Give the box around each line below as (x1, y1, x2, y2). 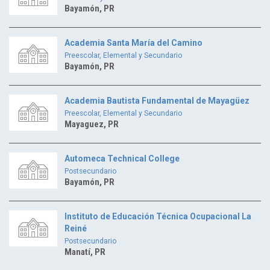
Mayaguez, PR (64, 118, 119, 130)
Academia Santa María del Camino (64, 37, 202, 48)
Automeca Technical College (64, 153, 180, 163)
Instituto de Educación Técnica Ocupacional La (64, 211, 251, 221)
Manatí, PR (64, 246, 105, 257)
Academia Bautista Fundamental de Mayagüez (64, 95, 250, 105)
